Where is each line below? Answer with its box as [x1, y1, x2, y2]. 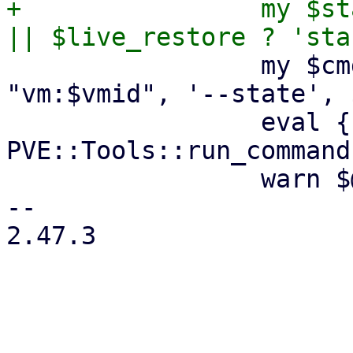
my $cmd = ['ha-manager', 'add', [6, 51, 261, 80]
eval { [6, 108, 261, 136]
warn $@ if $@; [6, 165, 261, 193]
